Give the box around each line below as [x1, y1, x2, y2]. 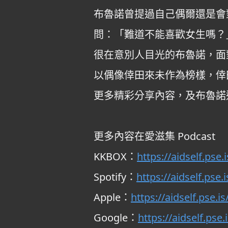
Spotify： [94, 170, 136, 184]
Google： [94, 211, 138, 224]
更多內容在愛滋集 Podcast [94, 129, 215, 143]
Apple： [94, 190, 131, 204]
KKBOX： [94, 150, 137, 163]
